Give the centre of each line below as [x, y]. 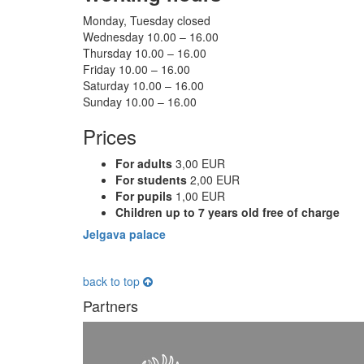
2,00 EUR [213, 179]
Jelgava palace [124, 234]
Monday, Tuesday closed [147, 20]
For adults [144, 163]
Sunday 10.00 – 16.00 [140, 101]
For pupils [144, 195]
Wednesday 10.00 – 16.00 [151, 36]
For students [151, 179]
